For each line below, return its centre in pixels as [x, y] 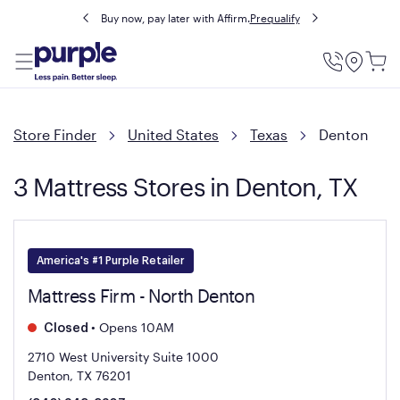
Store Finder [55, 134]
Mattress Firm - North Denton [142, 296]
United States [173, 134]
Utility [354, 75]
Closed [65, 329]
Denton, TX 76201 [79, 375]
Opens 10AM [135, 327]
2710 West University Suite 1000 [123, 357]
